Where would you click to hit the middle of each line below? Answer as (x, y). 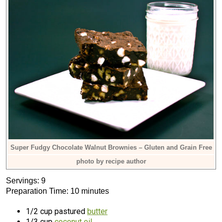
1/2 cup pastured (56, 211)
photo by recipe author (111, 161)
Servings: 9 (26, 181)
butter (97, 211)
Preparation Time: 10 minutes (57, 191)
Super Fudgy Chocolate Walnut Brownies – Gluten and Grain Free (111, 147)
